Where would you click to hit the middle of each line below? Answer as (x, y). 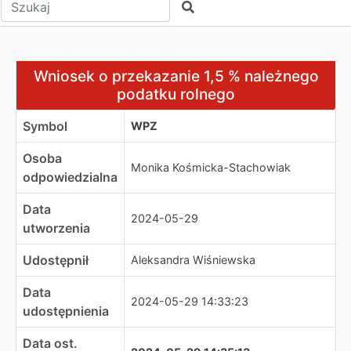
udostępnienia (66, 311)
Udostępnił (56, 260)
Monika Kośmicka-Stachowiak (211, 167)
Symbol (45, 126)
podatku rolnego (176, 94)
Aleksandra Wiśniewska (193, 260)
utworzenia (56, 228)
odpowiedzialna (70, 177)
